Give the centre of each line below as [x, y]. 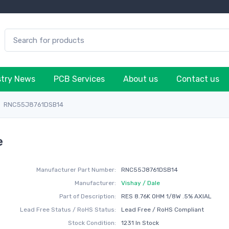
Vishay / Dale [140, 183]
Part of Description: [88, 196]
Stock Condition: [92, 223]
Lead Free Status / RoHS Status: [68, 210]
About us [141, 79]
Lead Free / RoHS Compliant [162, 210]
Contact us [198, 79]
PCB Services [79, 79]
